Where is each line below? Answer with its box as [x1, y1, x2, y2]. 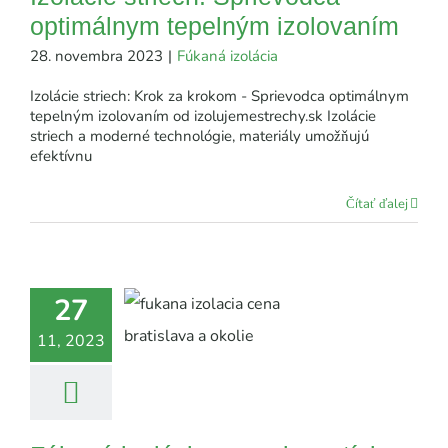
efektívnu [30, 145, 92, 166]
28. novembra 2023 [30, 45, 163, 66]
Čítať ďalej [346, 194, 408, 213]
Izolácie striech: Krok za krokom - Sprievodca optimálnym [30, 85, 409, 106]
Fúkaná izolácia [177, 45, 278, 66]
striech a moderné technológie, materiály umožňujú [30, 125, 369, 146]
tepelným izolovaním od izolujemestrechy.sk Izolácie [30, 105, 376, 126]
